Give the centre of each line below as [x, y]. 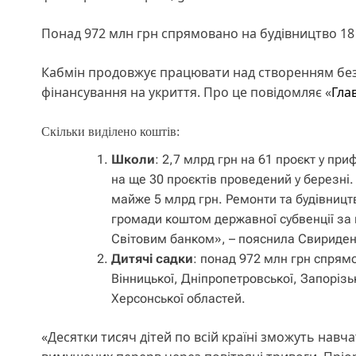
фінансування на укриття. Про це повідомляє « [186, 92]
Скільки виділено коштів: [110, 131]
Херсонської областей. [178, 298]
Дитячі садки [152, 258]
